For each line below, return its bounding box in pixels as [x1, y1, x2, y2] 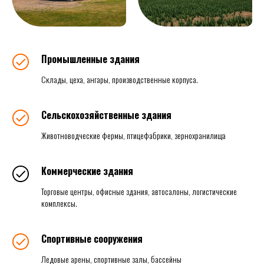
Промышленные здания [41, 52, 140, 67]
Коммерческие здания [41, 164, 133, 179]
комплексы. [41, 197, 77, 210]
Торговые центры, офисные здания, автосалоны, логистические [41, 185, 237, 198]
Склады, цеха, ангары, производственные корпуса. [41, 73, 198, 86]
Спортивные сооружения [41, 232, 143, 246]
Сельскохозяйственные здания [41, 108, 171, 123]
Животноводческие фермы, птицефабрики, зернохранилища [41, 129, 226, 142]
